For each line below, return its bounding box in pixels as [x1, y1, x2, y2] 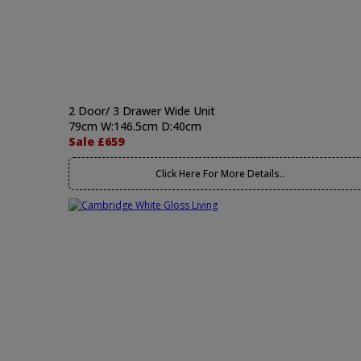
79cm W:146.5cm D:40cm [68, 118, 201, 134]
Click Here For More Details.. [155, 167, 284, 180]
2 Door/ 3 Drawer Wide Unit [68, 103, 215, 118]
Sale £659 [68, 134, 124, 149]
